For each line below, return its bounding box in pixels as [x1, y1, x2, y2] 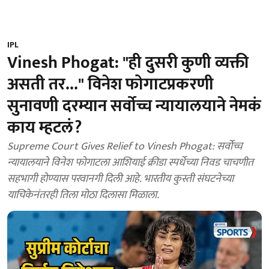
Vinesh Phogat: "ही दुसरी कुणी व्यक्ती [7, 49, 249, 77]
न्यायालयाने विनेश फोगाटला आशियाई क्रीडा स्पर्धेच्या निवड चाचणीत [7, 154, 253, 172]
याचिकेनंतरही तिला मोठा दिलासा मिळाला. [7, 186, 159, 204]
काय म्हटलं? [7, 113, 82, 142]
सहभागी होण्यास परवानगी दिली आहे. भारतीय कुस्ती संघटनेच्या [7, 170, 234, 188]
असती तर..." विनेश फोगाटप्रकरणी [7, 70, 214, 98]
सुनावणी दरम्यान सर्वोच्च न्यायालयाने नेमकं [7, 92, 261, 120]
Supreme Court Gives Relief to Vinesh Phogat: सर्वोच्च [7, 138, 243, 156]
